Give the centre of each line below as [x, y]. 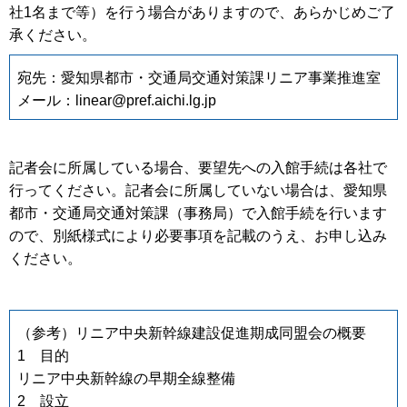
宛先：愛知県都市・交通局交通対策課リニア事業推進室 [199, 78]
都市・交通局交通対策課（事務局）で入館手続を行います [198, 213]
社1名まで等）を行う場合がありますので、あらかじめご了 [202, 12]
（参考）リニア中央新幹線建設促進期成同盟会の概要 [192, 333]
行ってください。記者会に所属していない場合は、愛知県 [198, 191]
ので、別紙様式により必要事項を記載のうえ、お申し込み [198, 236]
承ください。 [53, 35]
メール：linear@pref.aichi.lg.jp [117, 101]
